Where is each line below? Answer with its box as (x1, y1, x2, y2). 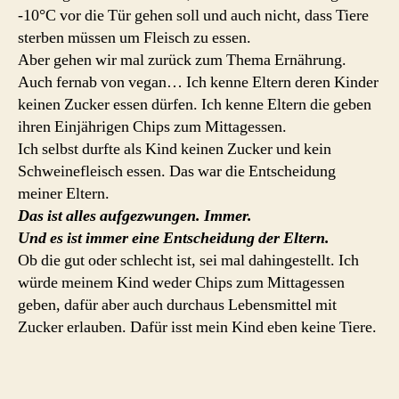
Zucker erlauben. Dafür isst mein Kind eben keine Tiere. (18, 317, 377, 338)
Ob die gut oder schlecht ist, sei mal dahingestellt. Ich (18, 250, 359, 271)
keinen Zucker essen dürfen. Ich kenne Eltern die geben (18, 94, 371, 115)
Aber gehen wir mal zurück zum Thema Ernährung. (18, 50, 346, 70)
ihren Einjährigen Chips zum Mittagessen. (18, 117, 287, 137)
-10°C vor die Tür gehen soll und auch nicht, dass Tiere (18, 5, 369, 26)
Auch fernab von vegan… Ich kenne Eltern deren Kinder (18, 72, 379, 93)
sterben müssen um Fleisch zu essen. (18, 28, 251, 48)
